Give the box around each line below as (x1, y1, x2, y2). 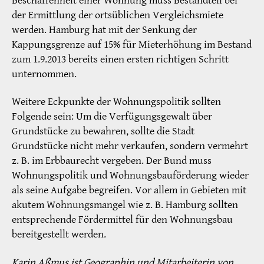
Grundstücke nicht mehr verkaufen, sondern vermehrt (12, 139, 248, 153)
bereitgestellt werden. (12, 227, 106, 242)
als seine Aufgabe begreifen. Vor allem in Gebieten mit (12, 183, 246, 197)
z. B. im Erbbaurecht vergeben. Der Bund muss (12, 154, 212, 168)
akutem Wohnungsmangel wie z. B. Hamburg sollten (12, 198, 238, 212)
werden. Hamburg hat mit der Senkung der (12, 22, 197, 37)
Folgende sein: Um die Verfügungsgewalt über (12, 110, 212, 124)
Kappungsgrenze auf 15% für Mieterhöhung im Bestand (12, 37, 252, 51)
